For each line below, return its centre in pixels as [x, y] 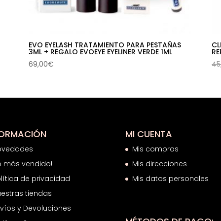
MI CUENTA [148, 134]
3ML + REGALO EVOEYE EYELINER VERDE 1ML [100, 52]
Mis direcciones [159, 164]
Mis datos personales [170, 178]
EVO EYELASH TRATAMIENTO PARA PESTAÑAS [105, 45]
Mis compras [155, 149]
